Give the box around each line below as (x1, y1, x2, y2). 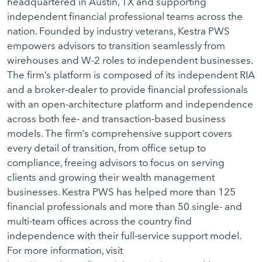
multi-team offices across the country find (7, 215, 192, 227)
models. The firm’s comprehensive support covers (7, 127, 232, 139)
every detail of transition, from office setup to (7, 142, 206, 154)
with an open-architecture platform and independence (7, 98, 253, 110)
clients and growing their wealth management (7, 171, 215, 183)
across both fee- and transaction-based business (7, 113, 226, 125)
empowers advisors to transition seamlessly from (7, 40, 225, 51)
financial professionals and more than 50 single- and (7, 201, 242, 212)
